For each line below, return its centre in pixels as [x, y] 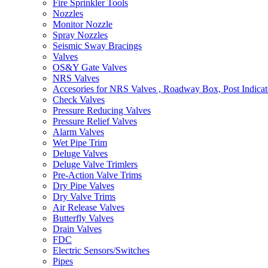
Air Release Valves [89, 207]
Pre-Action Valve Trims [97, 175]
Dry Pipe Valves [83, 186]
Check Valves [79, 100]
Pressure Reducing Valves [102, 110]
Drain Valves [77, 229]
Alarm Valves [78, 132]
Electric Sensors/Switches [101, 250]
